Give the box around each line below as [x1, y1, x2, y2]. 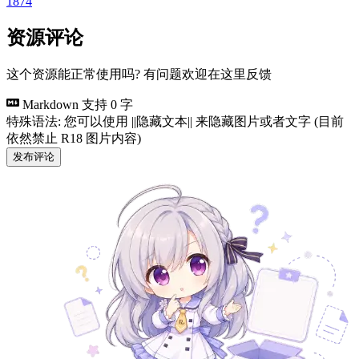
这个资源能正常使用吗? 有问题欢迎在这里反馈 [6, 67, 272, 81]
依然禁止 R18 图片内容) [6, 131, 141, 145]
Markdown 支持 [19, 97, 111, 111]
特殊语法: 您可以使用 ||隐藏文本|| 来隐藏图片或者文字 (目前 [6, 114, 344, 128]
